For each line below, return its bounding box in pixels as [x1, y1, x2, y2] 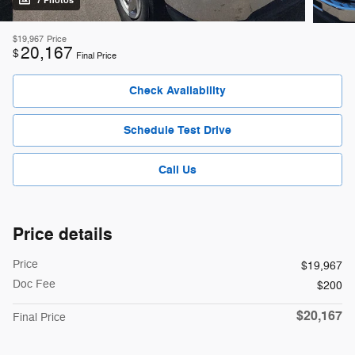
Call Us [158, 162, 197, 177]
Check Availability [129, 83, 226, 99]
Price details [13, 223, 113, 246]
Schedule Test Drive [124, 123, 231, 139]
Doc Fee [13, 277, 55, 291]
